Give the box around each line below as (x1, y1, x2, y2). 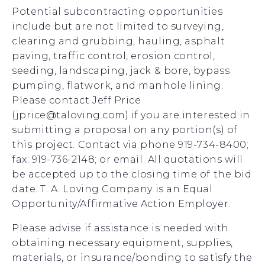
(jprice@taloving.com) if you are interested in (12, 109, 250, 121)
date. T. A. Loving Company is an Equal (12, 183, 213, 195)
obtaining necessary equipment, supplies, (12, 237, 233, 248)
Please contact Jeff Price (12, 95, 141, 106)
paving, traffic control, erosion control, (12, 50, 215, 62)
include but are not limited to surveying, (12, 21, 224, 32)
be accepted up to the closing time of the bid (12, 169, 252, 180)
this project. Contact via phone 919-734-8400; (12, 139, 249, 150)
